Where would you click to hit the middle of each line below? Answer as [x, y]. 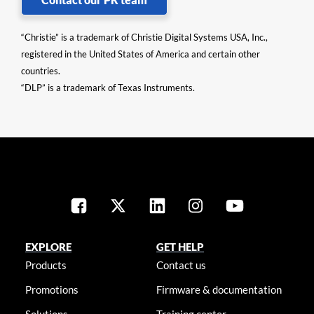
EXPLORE [48, 247]
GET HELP [180, 247]
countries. [41, 71]
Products [46, 265]
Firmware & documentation [219, 290]
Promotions [52, 290]
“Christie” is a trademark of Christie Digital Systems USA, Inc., [144, 37]
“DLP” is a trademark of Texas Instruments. [108, 88]
